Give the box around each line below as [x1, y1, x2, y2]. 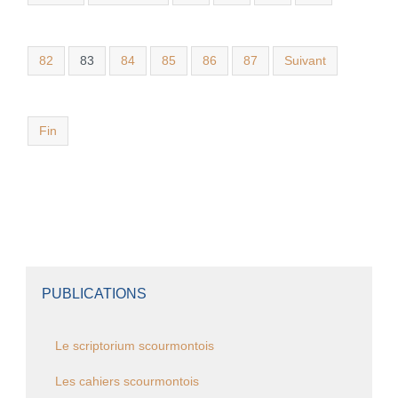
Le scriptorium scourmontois [54, 339, 214, 353]
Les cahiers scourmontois [54, 375, 199, 388]
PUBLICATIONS [41, 285, 147, 301]
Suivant [283, 54, 326, 68]
